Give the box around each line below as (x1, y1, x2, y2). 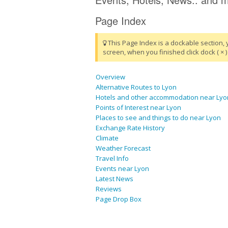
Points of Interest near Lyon (96, 103, 181, 112)
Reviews (96, 184, 122, 194)
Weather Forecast (96, 144, 151, 153)
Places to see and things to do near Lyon (96, 113, 221, 123)
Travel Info (96, 154, 129, 163)
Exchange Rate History (96, 123, 165, 133)
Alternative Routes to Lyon (96, 82, 177, 92)
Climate (96, 133, 119, 143)
